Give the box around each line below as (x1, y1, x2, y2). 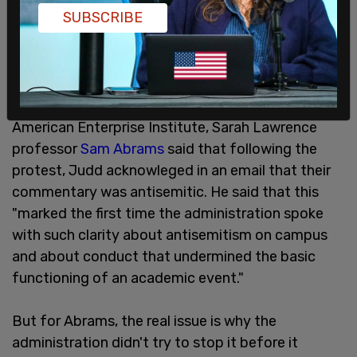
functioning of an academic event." (12, 269, 244, 288)
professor (12, 140, 80, 159)
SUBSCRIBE (62, 9, 143, 26)
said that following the (164, 140, 317, 159)
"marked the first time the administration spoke (12, 205, 324, 223)
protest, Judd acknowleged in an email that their (12, 162, 331, 180)
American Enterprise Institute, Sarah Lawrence (12, 119, 317, 137)
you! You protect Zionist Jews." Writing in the (12, 97, 304, 116)
